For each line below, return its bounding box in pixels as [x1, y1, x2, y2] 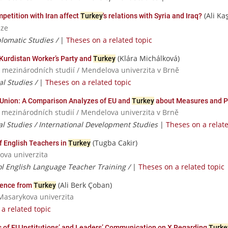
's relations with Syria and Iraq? [103, 12, 202, 20]
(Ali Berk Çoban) [56, 180, 112, 190]
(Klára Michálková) [116, 53, 180, 63]
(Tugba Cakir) [91, 138, 137, 148]
